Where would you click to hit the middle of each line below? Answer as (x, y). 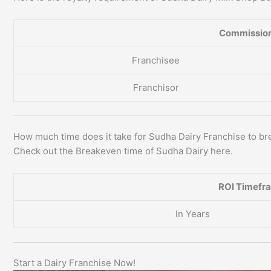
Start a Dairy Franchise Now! (74, 263)
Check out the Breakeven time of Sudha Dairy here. (123, 151)
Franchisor (156, 88)
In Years (192, 214)
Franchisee (156, 60)
